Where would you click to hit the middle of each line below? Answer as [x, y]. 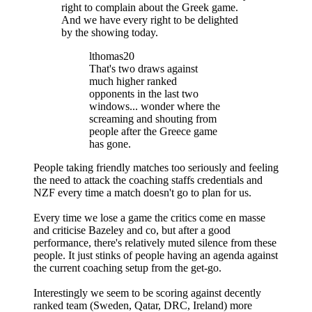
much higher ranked [133, 81]
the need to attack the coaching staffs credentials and [148, 180]
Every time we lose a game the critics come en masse [149, 217]
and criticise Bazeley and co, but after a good [132, 230]
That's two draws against [143, 68]
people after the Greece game [153, 131]
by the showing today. [110, 32]
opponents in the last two [144, 93]
